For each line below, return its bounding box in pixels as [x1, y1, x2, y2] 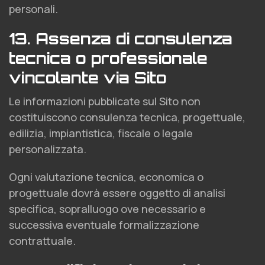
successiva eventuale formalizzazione [9, 218, 199, 232]
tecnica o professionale [9, 49, 208, 67]
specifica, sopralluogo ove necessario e [9, 202, 206, 216]
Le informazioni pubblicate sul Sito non [9, 94, 201, 108]
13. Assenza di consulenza [9, 29, 232, 48]
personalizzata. [9, 142, 86, 156]
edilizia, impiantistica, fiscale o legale [9, 126, 193, 140]
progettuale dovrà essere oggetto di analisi [9, 186, 225, 200]
